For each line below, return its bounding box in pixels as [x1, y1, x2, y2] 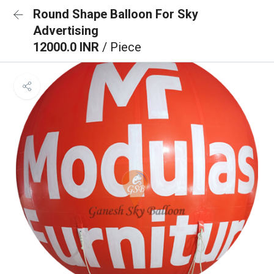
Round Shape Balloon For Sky [33, 7, 198, 21]
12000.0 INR [33, 40, 102, 54]
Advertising [33, 23, 98, 38]
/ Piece [102, 40, 141, 54]
